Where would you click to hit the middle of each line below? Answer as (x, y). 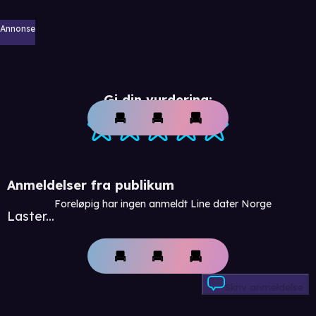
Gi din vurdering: (158, 99)
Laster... (31, 216)
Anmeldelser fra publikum (91, 185)
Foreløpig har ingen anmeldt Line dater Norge (163, 203)
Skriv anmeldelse (264, 287)
